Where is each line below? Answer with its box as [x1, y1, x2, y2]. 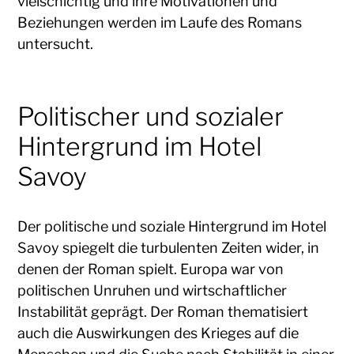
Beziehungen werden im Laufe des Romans [17, 13, 303, 31]
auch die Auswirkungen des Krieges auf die [17, 324, 299, 341]
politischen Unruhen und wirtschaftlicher [17, 281, 288, 299]
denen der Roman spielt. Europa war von [17, 260, 284, 277]
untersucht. [17, 35, 94, 52]
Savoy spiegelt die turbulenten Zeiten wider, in [17, 239, 320, 256]
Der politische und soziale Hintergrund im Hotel [17, 217, 327, 235]
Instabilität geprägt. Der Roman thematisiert [17, 303, 309, 320]
